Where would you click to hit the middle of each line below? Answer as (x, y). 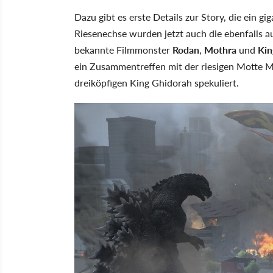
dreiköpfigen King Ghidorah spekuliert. (157, 82)
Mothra (222, 49)
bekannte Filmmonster (123, 49)
